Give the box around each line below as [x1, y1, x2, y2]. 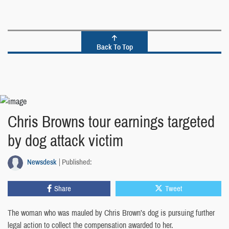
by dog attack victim [8, 130, 123, 152]
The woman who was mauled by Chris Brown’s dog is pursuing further [8, 207, 215, 219]
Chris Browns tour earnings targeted [8, 111, 215, 133]
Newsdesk [27, 156, 56, 168]
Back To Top [96, 41, 133, 52]
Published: [62, 156, 92, 168]
